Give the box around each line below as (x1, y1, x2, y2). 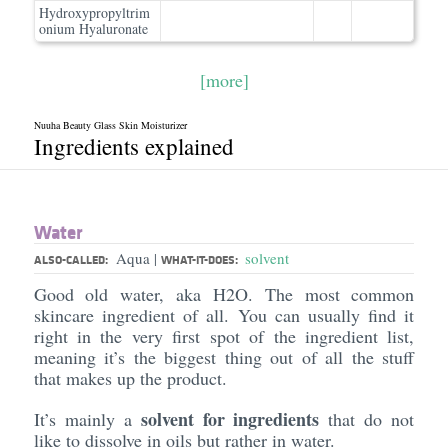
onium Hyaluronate (39, 19, 148, 38)
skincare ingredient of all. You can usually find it (33, 303, 415, 327)
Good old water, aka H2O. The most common (33, 282, 415, 306)
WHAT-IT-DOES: (160, 251, 241, 268)
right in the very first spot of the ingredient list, (33, 324, 415, 348)
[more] (199, 68, 249, 92)
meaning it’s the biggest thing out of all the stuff (33, 345, 415, 369)
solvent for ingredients (140, 406, 320, 432)
